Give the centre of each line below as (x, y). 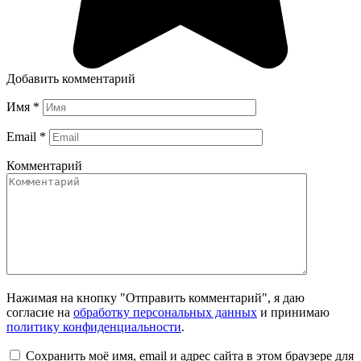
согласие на (40, 312)
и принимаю (293, 312)
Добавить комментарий (71, 78)
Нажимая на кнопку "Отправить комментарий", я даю (156, 297)
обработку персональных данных (165, 312)
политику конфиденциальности (94, 326)
